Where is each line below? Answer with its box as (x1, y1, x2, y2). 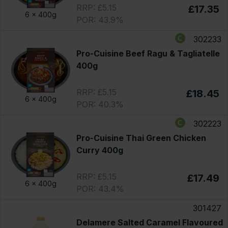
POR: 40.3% (76, 99, 124, 109)
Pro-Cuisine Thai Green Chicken (76, 132, 206, 143)
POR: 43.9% (76, 14, 124, 25)
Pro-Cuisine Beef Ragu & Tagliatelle (76, 48, 220, 59)
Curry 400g (76, 145, 123, 155)
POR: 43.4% (76, 183, 124, 194)
